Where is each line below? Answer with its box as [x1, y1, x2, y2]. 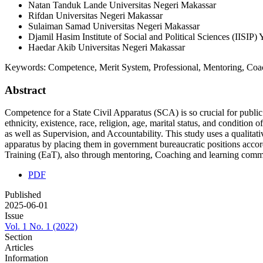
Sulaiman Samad [28, 21, 93, 31]
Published [5, 190, 41, 200]
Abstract [5, 83, 46, 96]
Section [5, 232, 32, 242]
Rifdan [28, 10, 56, 21]
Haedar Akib [28, 42, 78, 52]
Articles [5, 242, 33, 253]
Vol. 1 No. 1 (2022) [5, 221, 77, 232]
